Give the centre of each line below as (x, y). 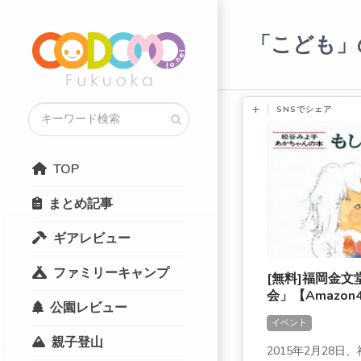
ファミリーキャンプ (111, 273)
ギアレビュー (92, 238)
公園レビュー (89, 307)
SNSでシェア (305, 109)
